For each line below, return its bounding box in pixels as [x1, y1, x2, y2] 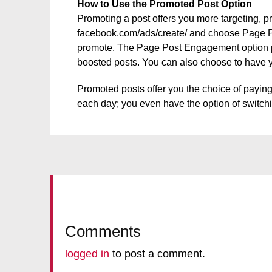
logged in [65, 248, 109, 260]
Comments [65, 222, 141, 240]
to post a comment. [109, 248, 205, 260]
